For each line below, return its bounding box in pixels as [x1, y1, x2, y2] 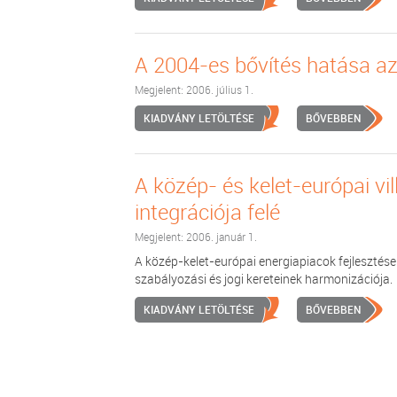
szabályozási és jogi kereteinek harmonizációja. [135, 270, 393, 287]
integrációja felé [135, 198, 280, 226]
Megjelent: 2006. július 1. [135, 82, 253, 97]
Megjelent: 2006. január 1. [135, 230, 257, 244]
